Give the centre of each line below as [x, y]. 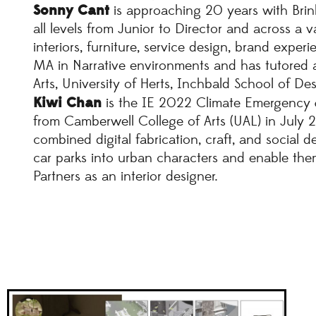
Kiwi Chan [67, 103]
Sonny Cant [71, 11]
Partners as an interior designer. [125, 177]
